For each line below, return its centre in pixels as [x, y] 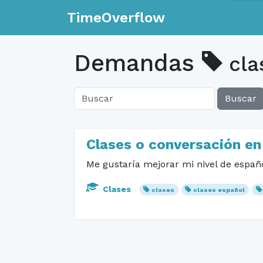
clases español [219, 190]
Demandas [138, 63]
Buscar [241, 98]
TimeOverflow [116, 18]
